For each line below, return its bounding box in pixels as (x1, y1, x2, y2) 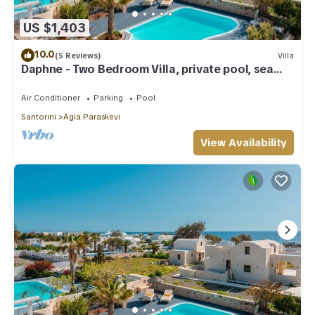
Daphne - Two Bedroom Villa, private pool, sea (21, 62, 274, 77)
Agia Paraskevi (63, 112, 120, 122)
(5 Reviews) (55, 50, 101, 60)
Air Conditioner (21, 93, 80, 103)
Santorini (21, 112, 56, 122)
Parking (94, 93, 123, 103)
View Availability (200, 136, 287, 150)
